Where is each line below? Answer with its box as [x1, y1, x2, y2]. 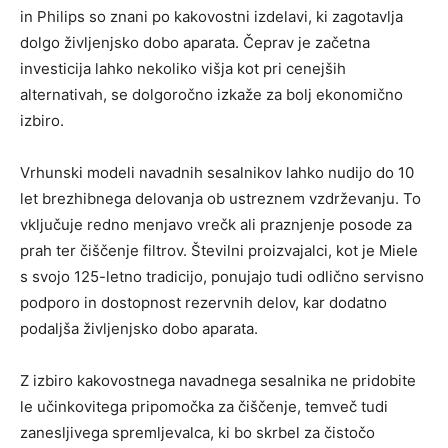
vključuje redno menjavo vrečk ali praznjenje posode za [20, 215, 412, 234]
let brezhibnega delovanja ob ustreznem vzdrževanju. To [20, 189, 421, 208]
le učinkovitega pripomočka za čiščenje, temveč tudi [20, 397, 388, 416]
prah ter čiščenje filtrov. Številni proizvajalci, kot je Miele [20, 241, 418, 260]
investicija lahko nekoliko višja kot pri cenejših [20, 59, 346, 78]
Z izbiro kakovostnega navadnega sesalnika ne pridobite [20, 371, 416, 390]
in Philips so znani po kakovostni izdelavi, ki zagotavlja [20, 7, 403, 26]
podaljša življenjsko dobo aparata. [20, 319, 258, 338]
